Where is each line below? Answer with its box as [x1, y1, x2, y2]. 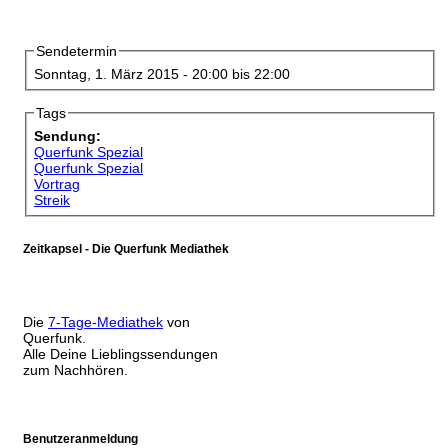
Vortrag [34, 176, 80, 193]
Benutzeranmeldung [23, 431, 138, 446]
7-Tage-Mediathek [48, 313, 163, 330]
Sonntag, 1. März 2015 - [34, 66, 192, 83]
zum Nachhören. [23, 361, 128, 378]
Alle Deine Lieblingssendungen [23, 345, 218, 362]
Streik [34, 192, 70, 209]
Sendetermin [36, 43, 117, 60]
